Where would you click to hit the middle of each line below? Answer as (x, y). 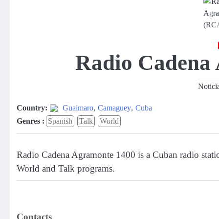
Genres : (31, 121)
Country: (32, 108)
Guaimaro (78, 108)
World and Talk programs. (66, 169)
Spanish (60, 121)
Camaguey (114, 108)
